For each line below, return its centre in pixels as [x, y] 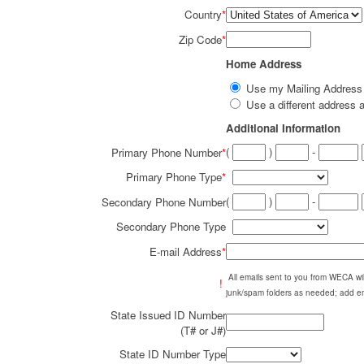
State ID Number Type [173, 354]
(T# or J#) [203, 330]
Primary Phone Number [167, 152]
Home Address [264, 64]
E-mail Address [186, 251]
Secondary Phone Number [164, 202]
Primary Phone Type [174, 177]
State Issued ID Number [168, 315]
